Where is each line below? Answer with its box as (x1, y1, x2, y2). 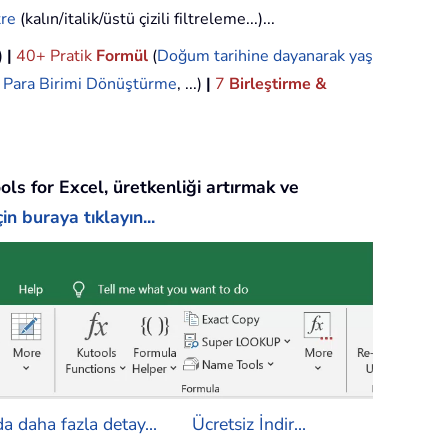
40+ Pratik (16, 45, 96, 68)
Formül (96, 45, 148, 68)
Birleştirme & (229, 73, 327, 96)
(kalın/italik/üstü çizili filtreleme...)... (16, 8, 275, 31)
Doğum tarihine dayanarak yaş (157, 45, 373, 68)
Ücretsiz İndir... (192, 411, 306, 436)
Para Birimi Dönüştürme (3, 73, 177, 96)
